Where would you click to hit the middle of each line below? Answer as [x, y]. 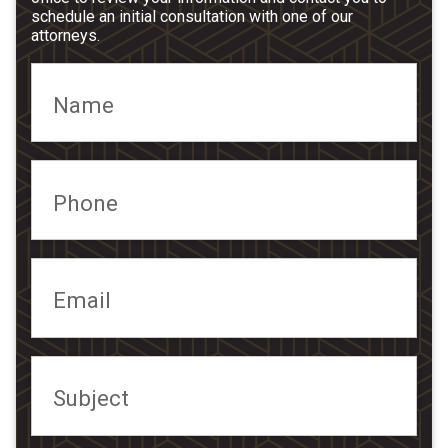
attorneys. [65, 35]
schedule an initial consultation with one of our [192, 16]
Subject [91, 398]
